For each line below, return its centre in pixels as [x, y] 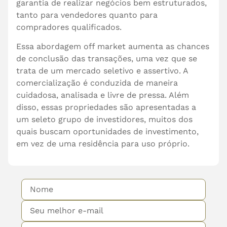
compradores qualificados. [69, 27]
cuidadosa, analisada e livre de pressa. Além [103, 95]
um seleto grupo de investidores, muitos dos [104, 120]
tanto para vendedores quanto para [87, 15]
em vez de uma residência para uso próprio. [103, 144]
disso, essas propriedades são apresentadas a [106, 107]
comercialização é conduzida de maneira [97, 83]
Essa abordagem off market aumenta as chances [113, 47]
